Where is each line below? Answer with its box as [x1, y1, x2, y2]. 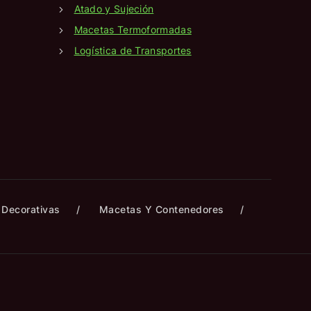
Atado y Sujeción [74, 2, 154, 15]
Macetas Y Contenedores [99, 203, 224, 215]
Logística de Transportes [74, 44, 192, 56]
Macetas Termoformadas [74, 23, 192, 35]
